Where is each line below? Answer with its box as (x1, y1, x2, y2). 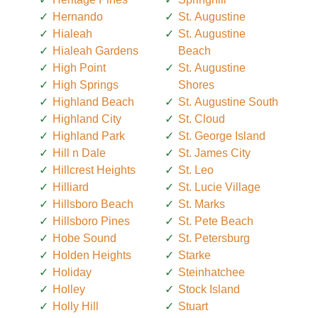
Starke (178, 249, 211, 262)
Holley (53, 283, 85, 296)
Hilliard (53, 181, 89, 194)
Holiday (53, 266, 92, 279)
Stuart (178, 300, 208, 313)
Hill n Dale (53, 147, 106, 160)
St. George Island (178, 130, 265, 143)
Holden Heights (53, 249, 131, 262)
